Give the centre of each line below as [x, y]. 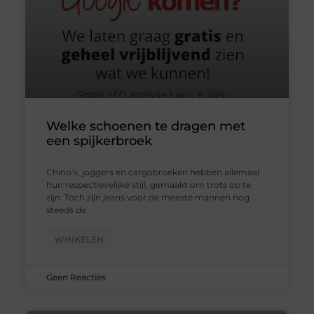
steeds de [66, 210]
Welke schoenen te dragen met [145, 127]
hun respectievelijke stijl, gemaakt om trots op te [148, 185]
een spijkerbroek [99, 141]
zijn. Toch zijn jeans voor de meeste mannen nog [148, 198]
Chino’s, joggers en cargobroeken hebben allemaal [152, 172]
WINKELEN [79, 240]
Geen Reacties [76, 278]
